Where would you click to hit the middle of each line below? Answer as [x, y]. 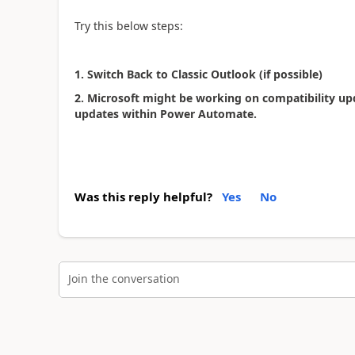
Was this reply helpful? [143, 196]
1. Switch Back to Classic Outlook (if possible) [198, 74]
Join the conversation [124, 279]
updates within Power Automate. [165, 114]
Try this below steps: [128, 25]
